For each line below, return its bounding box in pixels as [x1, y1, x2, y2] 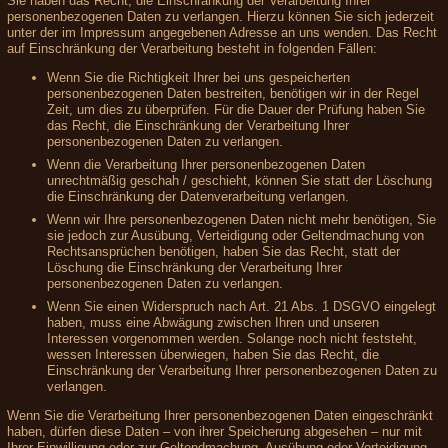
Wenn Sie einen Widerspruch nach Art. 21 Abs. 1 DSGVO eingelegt [47, 299, 436, 315]
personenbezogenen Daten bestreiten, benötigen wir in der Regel [47, 86, 419, 102]
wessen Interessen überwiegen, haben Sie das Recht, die [47, 347, 379, 363]
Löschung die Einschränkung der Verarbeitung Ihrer [47, 260, 342, 276]
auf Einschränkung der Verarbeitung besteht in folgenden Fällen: [7, 41, 377, 57]
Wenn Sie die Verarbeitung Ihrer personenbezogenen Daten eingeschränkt [7, 408, 433, 424]
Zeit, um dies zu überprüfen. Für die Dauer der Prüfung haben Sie [47, 102, 425, 118]
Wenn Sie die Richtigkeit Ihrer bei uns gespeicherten [47, 70, 350, 86]
